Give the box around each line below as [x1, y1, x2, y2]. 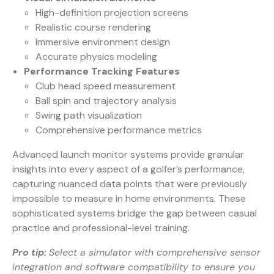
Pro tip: [12, 245, 46, 259]
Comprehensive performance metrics [35, 123, 202, 136]
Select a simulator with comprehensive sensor [49, 245, 261, 259]
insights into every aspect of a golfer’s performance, [12, 162, 245, 176]
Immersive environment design [35, 35, 171, 48]
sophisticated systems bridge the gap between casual [12, 206, 257, 220]
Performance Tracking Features [24, 64, 180, 78]
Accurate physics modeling [35, 50, 158, 63]
